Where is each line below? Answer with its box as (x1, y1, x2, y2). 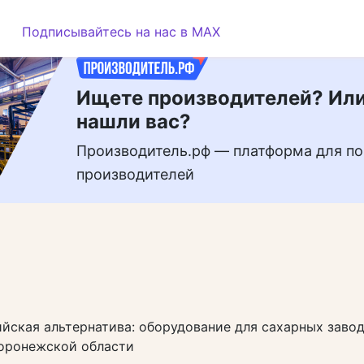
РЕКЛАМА (87, 16, 140, 29)
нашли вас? (76, 110, 191, 133)
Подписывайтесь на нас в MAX (21, 23, 220, 40)
